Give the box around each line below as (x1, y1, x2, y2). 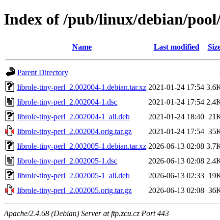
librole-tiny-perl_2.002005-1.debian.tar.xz (17, 141, 146, 150)
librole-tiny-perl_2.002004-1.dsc (17, 97, 117, 106)
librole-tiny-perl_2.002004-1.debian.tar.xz (17, 82, 146, 91)
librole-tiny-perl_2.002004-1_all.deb (17, 112, 130, 121)
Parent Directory (17, 68, 68, 77)
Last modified (153, 42, 199, 51)
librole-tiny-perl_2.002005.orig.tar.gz (17, 186, 132, 194)
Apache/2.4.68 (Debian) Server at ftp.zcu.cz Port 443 (4, 209, 169, 218)
